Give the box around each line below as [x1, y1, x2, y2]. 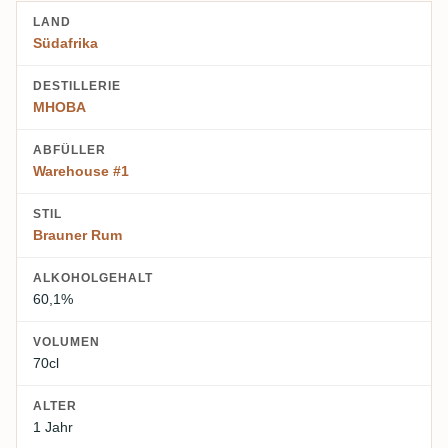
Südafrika [33, 35, 98, 52]
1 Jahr [33, 419, 73, 436]
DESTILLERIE [33, 79, 121, 94]
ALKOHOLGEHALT [33, 271, 153, 286]
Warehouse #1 [33, 163, 129, 180]
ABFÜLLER [33, 143, 106, 158]
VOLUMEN [33, 335, 100, 350]
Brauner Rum [33, 227, 122, 244]
